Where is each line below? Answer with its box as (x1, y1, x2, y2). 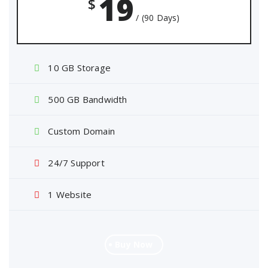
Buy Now (115, 239, 153, 250)
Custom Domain (45, 125, 115, 137)
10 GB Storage (45, 62, 111, 74)
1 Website (45, 188, 92, 200)
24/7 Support (45, 157, 105, 169)
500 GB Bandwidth (45, 93, 127, 105)
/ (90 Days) (136, 12, 180, 23)
